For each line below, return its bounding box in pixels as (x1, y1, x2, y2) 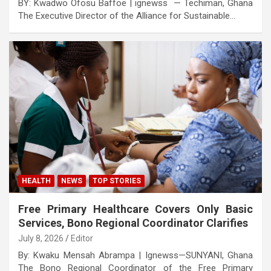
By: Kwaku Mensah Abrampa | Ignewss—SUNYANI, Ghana (18, 249, 253, 261)
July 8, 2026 (18, 233, 64, 243)
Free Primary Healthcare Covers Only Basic (18, 202, 253, 215)
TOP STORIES (93, 176, 141, 185)
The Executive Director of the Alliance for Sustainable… (18, 10, 235, 21)
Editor (71, 233, 93, 243)
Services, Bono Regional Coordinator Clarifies (18, 216, 248, 229)
